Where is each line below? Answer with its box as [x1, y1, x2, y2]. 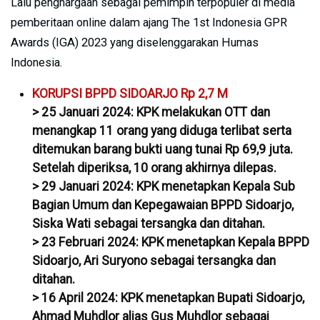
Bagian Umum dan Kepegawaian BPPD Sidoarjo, [32, 197, 294, 212]
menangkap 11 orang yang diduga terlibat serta [32, 123, 291, 138]
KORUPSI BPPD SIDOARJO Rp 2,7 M [32, 86, 228, 101]
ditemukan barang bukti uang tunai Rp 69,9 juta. [32, 141, 293, 156]
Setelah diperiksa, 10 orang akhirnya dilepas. [32, 160, 276, 175]
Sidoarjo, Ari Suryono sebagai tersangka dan [32, 253, 276, 268]
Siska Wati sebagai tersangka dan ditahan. [32, 216, 265, 231]
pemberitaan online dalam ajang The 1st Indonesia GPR [11, 15, 287, 29]
